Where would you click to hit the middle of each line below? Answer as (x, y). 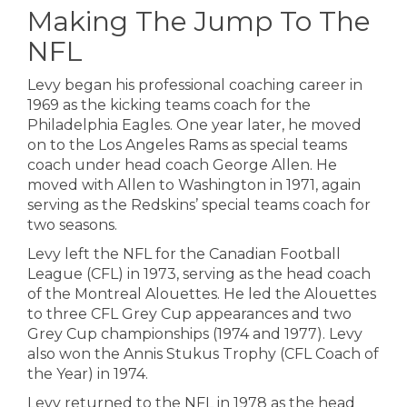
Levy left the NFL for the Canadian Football (184, 254)
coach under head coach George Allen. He (182, 165)
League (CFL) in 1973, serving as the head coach (199, 274)
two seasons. (72, 225)
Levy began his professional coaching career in (195, 85)
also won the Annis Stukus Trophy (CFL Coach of (203, 354)
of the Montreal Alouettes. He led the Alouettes (202, 294)
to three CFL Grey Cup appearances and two (189, 314)
